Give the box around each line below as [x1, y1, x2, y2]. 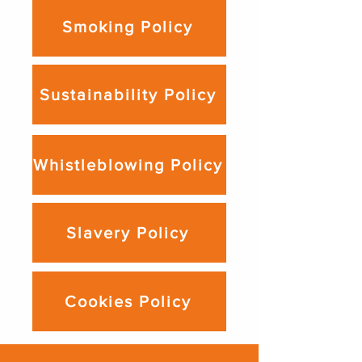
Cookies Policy [64, 293, 192, 310]
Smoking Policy [62, 18, 193, 36]
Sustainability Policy [39, 86, 217, 103]
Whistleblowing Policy [32, 156, 223, 174]
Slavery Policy [66, 224, 189, 242]
